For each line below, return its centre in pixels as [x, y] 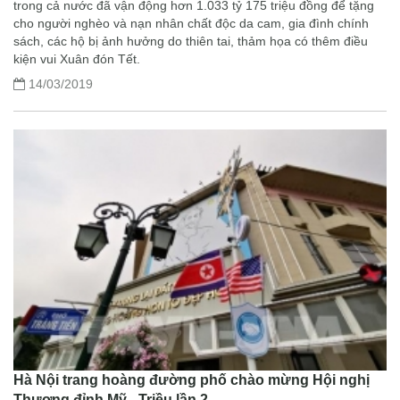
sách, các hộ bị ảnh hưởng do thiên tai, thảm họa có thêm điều [191, 41]
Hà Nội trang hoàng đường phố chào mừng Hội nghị [192, 379]
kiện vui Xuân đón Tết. [77, 58]
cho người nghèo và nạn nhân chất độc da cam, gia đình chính [191, 23]
